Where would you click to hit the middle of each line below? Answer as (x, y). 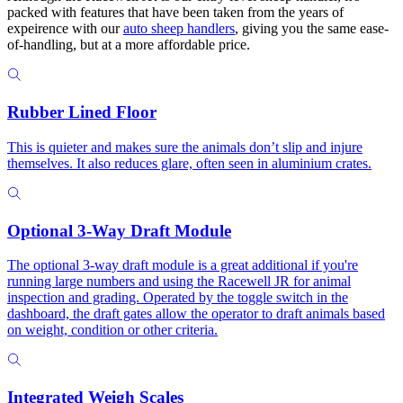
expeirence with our (65, 29)
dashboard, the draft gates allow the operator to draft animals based (196, 314)
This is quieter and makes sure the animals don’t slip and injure (185, 147)
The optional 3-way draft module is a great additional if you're (183, 265)
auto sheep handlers (179, 29)
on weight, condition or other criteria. (112, 330)
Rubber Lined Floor (82, 112)
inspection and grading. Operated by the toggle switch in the (178, 298)
